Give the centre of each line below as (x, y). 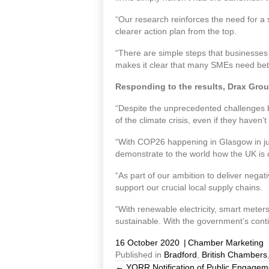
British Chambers (234, 255)
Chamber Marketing (226, 243)
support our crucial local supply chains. (189, 188)
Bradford (180, 255)
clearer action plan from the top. (176, 32)
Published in (140, 255)
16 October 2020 (147, 243)
